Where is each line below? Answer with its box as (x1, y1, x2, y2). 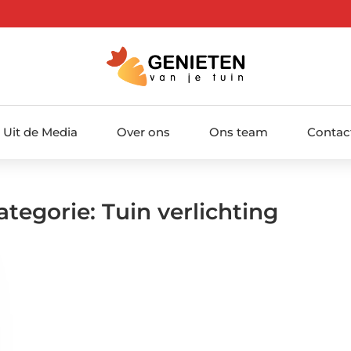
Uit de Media (2, 124, 78, 139)
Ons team (208, 124, 268, 139)
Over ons (116, 124, 170, 139)
